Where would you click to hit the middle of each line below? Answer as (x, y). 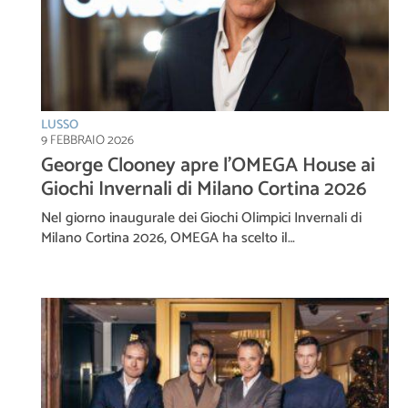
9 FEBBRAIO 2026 (87, 140)
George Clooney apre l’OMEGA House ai (208, 165)
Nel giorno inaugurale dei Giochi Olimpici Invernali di (201, 218)
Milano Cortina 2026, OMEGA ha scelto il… (168, 238)
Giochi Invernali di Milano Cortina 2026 (204, 189)
